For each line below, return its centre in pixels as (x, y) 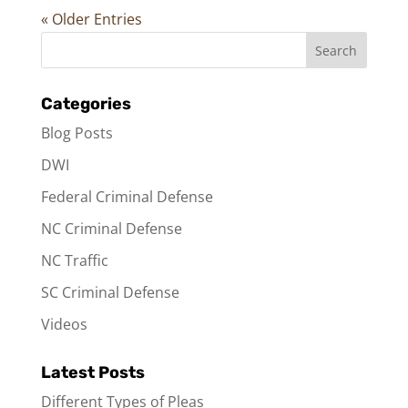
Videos (64, 325)
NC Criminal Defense (111, 229)
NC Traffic (74, 261)
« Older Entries (91, 20)
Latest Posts (92, 373)
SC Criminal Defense (110, 293)
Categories (86, 104)
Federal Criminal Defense (127, 197)
